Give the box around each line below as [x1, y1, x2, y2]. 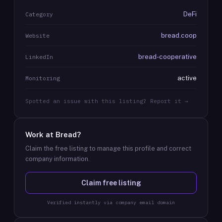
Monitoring [25, 74, 60, 82]
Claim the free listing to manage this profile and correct [25, 145, 191, 152]
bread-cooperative [138, 53, 197, 60]
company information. [25, 155, 90, 163]
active [177, 74, 197, 82]
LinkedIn [25, 53, 53, 60]
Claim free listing [81, 179, 141, 187]
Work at [25, 130, 55, 139]
